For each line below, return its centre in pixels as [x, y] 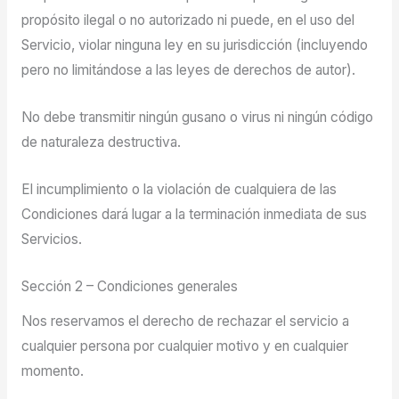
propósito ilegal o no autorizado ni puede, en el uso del [187, 20]
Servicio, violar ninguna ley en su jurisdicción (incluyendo [194, 45]
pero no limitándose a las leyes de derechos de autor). [188, 70]
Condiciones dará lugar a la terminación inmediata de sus [194, 215]
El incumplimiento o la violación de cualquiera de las [179, 190]
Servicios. [51, 240]
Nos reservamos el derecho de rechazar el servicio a [185, 321]
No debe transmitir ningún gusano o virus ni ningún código [197, 118]
